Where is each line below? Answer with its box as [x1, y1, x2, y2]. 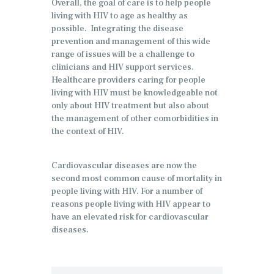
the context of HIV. [51, 126, 124, 138]
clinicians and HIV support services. [51, 62, 196, 73]
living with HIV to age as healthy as [51, 10, 188, 22]
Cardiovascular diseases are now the [51, 160, 197, 172]
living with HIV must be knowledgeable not [51, 87, 218, 99]
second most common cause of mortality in [51, 173, 222, 185]
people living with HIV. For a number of [51, 186, 202, 198]
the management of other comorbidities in [51, 113, 218, 125]
